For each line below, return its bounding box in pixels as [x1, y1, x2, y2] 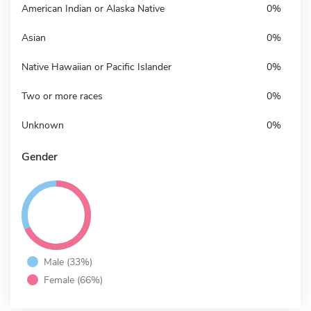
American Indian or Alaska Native [22, 1, 165, 15]
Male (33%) [44, 254, 92, 269]
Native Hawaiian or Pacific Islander [22, 60, 171, 74]
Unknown [22, 118, 64, 132]
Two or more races [22, 89, 103, 103]
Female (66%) [44, 272, 103, 287]
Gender [22, 149, 58, 165]
